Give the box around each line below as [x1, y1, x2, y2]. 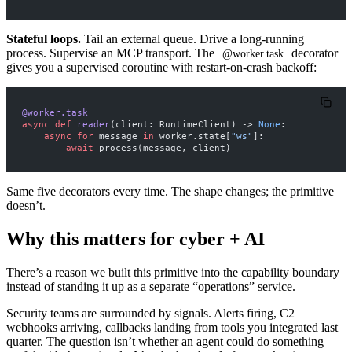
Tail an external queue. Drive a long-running [81, 31, 304, 46]
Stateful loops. [6, 31, 81, 46]
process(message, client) [93, 141, 231, 153]
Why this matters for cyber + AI [6, 228, 265, 249]
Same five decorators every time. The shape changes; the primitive [6, 184, 334, 198]
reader [71, 118, 110, 130]
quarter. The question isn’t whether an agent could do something [6, 334, 324, 348]
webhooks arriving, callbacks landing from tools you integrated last [6, 320, 338, 334]
